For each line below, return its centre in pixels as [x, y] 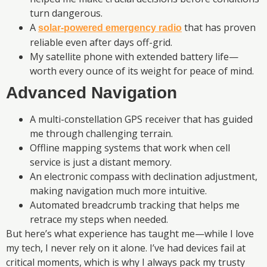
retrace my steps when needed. [99, 219]
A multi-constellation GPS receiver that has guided [141, 119]
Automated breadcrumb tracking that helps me [135, 205]
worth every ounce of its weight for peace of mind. [142, 71]
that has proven [219, 27]
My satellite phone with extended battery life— [134, 56]
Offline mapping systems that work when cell [130, 148]
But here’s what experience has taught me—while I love [130, 233]
